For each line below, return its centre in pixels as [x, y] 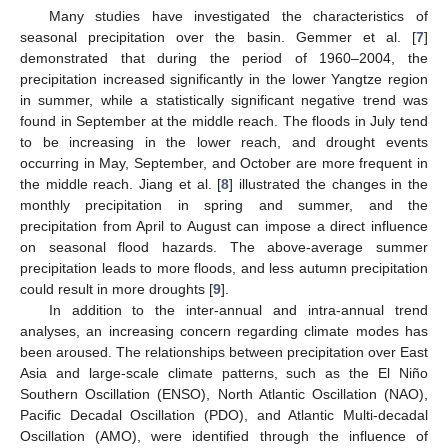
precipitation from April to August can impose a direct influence [224, 226]
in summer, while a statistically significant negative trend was [224, 100]
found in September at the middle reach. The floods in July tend [224, 121]
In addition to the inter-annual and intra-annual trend [238, 310]
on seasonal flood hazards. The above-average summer [224, 247]
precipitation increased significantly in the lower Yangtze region [224, 79]
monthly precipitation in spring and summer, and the [224, 205]
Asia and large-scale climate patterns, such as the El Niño [224, 373]
